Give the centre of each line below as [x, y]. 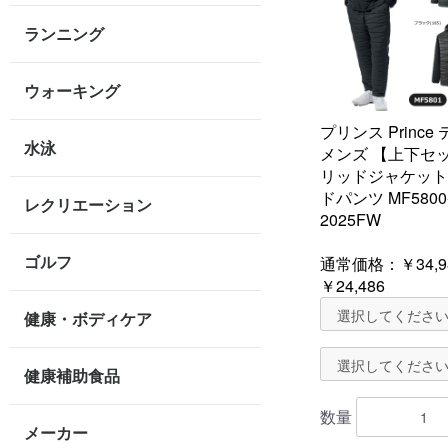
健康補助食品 [72, 375]
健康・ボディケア [88, 318]
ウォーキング [72, 90]
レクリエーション [88, 204]
